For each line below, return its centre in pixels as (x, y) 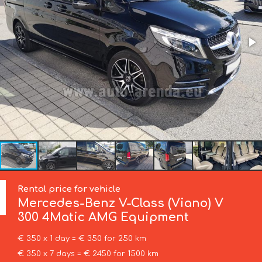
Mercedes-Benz (68, 204)
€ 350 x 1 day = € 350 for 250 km (82, 239)
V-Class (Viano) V (171, 204)
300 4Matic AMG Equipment (104, 218)
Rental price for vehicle (69, 189)
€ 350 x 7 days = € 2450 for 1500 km (88, 254)
